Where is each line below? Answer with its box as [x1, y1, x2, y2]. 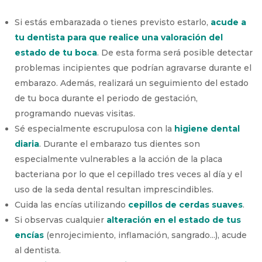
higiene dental [174, 123, 240, 134]
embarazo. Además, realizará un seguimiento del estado [15, 77, 249, 88]
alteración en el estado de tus [104, 214, 242, 225]
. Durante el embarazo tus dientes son [39, 138, 201, 149]
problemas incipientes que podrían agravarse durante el [15, 62, 252, 73]
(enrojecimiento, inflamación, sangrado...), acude [46, 229, 247, 240]
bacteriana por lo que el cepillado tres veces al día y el [15, 168, 243, 180]
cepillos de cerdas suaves [128, 199, 243, 210]
